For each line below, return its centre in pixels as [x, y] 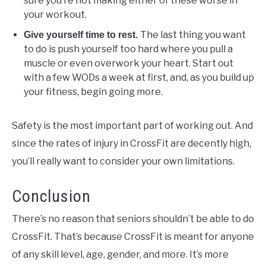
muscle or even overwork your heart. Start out [129, 63]
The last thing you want [193, 34]
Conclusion [51, 196]
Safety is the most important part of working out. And [132, 125]
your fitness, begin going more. [93, 91]
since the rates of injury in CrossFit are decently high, [132, 143]
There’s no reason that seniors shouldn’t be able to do [133, 218]
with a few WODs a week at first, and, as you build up [139, 77]
